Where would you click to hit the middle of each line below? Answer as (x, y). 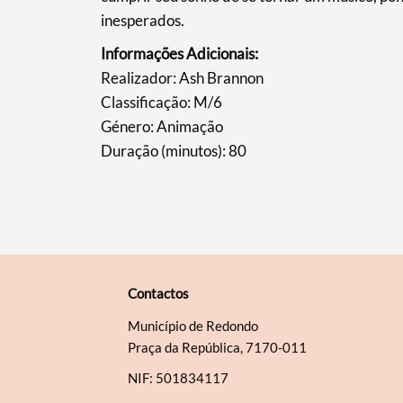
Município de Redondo (193, 325)
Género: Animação (161, 126)
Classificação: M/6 (161, 102)
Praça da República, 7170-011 (217, 347)
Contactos (158, 293)
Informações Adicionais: (179, 53)
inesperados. (142, 20)
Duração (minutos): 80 (173, 150)
